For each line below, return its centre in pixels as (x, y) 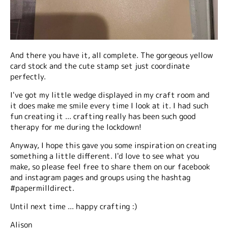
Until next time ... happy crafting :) (74, 206)
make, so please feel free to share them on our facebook (110, 167)
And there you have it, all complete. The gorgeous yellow (112, 55)
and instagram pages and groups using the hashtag (100, 177)
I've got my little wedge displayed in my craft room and (110, 95)
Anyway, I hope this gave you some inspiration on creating (113, 145)
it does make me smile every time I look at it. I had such (109, 106)
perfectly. (28, 77)
